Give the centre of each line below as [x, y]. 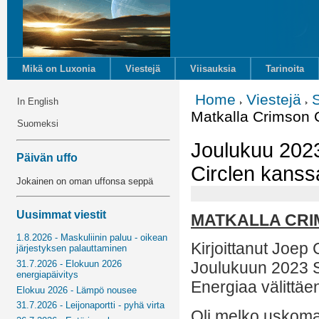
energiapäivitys [48, 275]
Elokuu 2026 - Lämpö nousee [77, 290]
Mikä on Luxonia [59, 69]
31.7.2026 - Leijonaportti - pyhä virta [91, 305]
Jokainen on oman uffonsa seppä [85, 181]
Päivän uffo [47, 158]
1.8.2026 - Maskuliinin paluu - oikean [92, 238]
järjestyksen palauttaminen [72, 249]
